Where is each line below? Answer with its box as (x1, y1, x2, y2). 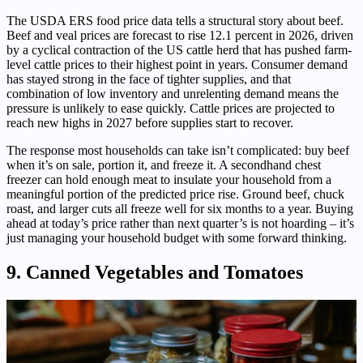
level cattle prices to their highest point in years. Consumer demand (6, 57, 348, 71)
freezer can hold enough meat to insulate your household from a (6, 172, 331, 186)
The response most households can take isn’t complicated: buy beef (6, 143, 349, 157)
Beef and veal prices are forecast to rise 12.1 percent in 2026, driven (6, 28, 353, 42)
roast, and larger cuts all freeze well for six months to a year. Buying (6, 201, 353, 216)
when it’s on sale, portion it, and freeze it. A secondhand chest (6, 157, 321, 172)
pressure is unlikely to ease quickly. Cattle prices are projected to (6, 100, 335, 115)
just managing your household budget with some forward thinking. (6, 230, 347, 245)
